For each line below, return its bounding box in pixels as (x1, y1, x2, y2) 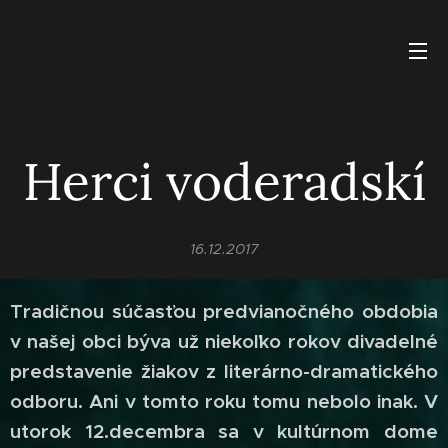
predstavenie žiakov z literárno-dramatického (10, 360, 438, 383)
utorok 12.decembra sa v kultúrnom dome (10, 420, 438, 443)
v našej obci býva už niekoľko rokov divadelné (10, 330, 438, 353)
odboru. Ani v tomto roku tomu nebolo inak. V (10, 390, 438, 413)
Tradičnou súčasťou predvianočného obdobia (10, 300, 438, 323)
